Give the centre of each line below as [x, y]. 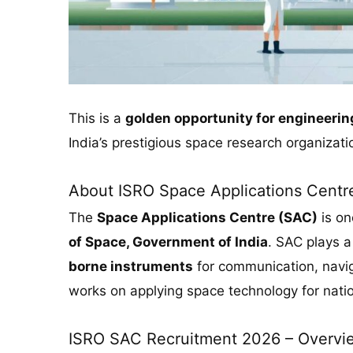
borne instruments [131, 266]
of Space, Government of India [168, 242]
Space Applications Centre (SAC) [207, 217]
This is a [97, 118]
